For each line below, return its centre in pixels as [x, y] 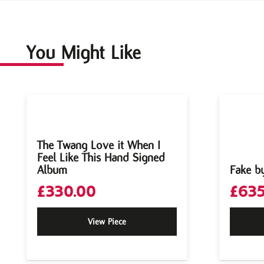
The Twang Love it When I [99, 145]
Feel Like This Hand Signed [101, 157]
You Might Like [84, 52]
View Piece [107, 222]
